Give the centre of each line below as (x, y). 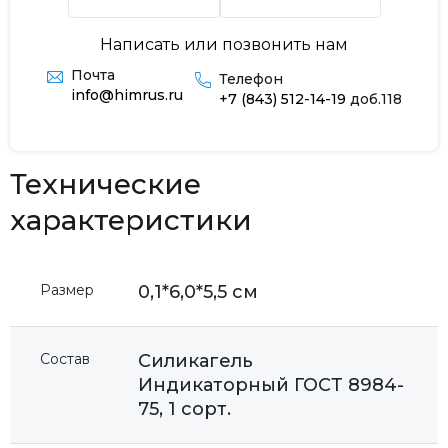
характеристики (131, 219)
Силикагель (195, 360)
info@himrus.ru (126, 94)
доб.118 (373, 98)
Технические (105, 183)
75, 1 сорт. (184, 408)
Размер (67, 289)
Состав (65, 358)
